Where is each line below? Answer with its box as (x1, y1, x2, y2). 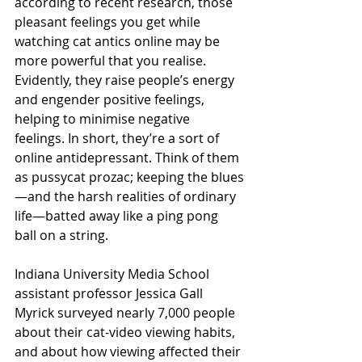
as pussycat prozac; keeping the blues (15, 168, 244, 186)
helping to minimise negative (15, 110, 193, 128)
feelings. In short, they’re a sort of (15, 129, 222, 147)
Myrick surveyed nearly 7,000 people (15, 304, 238, 322)
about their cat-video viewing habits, (15, 323, 238, 341)
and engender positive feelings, (15, 90, 208, 108)
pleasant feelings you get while (15, 13, 204, 31)
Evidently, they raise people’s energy (15, 71, 238, 89)
